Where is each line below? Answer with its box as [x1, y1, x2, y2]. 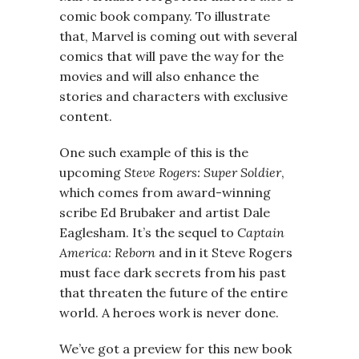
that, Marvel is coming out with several [59, 28, 297, 44]
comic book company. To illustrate [59, 8, 270, 24]
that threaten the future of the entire [59, 284, 288, 301]
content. [59, 108, 112, 124]
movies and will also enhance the [59, 68, 259, 84]
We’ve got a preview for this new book [59, 341, 292, 357]
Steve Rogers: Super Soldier [124, 164, 281, 180]
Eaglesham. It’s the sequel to [59, 224, 237, 240]
